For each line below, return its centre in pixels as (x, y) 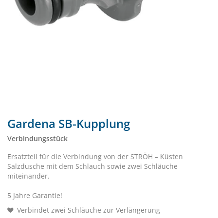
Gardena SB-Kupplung (69, 123)
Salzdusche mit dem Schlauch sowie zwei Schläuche (92, 166)
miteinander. (28, 176)
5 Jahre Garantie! (35, 195)
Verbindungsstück (37, 138)
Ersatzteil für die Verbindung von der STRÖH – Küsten (95, 156)
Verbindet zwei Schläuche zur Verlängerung (89, 210)
